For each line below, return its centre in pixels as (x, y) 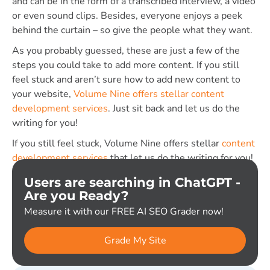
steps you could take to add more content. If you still (126, 65)
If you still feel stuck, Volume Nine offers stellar (117, 143)
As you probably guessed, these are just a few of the (126, 50)
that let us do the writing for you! (181, 158)
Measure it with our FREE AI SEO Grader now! (124, 211)
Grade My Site (135, 240)
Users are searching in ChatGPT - (132, 182)
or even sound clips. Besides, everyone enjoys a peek (127, 15)
